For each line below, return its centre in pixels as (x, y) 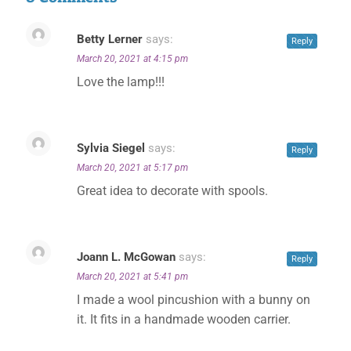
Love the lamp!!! (121, 82)
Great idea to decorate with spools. (172, 191)
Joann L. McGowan (126, 257)
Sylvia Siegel (111, 148)
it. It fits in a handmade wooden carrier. (184, 319)
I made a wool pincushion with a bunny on (194, 300)
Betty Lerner (110, 39)
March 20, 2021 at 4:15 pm (132, 59)
